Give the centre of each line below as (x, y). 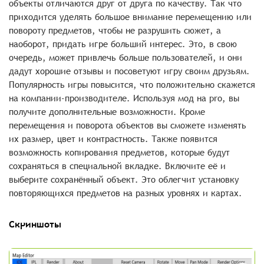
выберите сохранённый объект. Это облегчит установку (124, 179)
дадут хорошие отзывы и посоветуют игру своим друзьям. (129, 71)
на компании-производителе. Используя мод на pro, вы (124, 98)
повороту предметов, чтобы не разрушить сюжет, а (115, 30)
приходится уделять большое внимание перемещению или (130, 17)
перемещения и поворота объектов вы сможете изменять (128, 125)
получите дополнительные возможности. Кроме (107, 112)
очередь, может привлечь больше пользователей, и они (126, 57)
